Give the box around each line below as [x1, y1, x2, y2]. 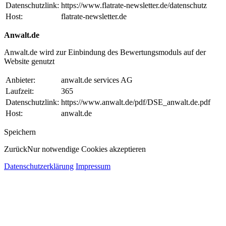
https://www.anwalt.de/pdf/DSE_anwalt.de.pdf [61, 98, 210, 107]
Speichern [4, 128, 36, 137]
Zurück [4, 145, 27, 154]
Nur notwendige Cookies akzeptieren [27, 145, 146, 154]
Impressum [76, 162, 110, 171]
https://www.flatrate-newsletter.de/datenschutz [61, 1, 207, 10]
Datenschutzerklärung [4, 162, 74, 171]
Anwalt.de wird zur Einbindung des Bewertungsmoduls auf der [4, 48, 206, 57]
